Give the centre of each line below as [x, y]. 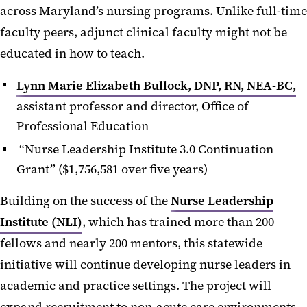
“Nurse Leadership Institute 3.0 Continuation [145, 150]
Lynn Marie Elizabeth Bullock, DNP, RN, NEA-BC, [156, 86]
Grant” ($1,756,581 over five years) [112, 170]
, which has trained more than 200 [178, 222]
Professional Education [83, 126]
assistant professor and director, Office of [133, 107]
